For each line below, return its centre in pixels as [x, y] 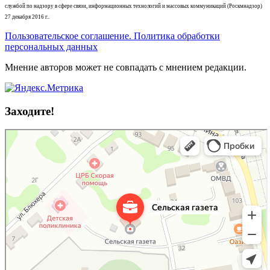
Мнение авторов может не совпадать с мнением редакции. [126, 67]
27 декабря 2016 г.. [27, 17]
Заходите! [30, 111]
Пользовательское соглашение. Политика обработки [112, 36]
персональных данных [51, 46]
